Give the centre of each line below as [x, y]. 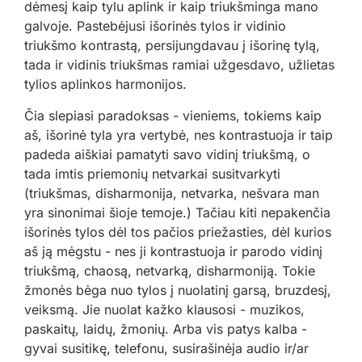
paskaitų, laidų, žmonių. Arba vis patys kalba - [166, 329]
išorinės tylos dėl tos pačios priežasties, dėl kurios [178, 232]
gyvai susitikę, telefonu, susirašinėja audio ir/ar [166, 349]
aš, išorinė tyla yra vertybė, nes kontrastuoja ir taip [179, 135]
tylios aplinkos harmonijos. [105, 84]
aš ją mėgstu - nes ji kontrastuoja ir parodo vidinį [173, 252]
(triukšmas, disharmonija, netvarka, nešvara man [172, 194]
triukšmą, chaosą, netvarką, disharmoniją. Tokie [170, 271]
